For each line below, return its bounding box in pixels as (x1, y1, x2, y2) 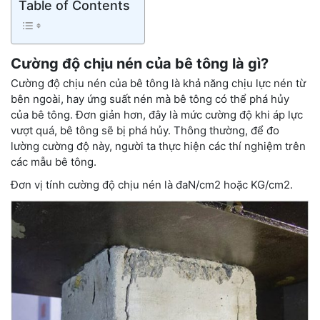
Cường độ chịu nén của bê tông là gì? (11, 54, 269, 72)
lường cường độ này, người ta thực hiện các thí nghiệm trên (11, 139, 306, 153)
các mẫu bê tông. (11, 154, 96, 169)
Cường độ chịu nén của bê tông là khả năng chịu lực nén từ (11, 76, 306, 90)
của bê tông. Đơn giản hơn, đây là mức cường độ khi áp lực (11, 107, 303, 121)
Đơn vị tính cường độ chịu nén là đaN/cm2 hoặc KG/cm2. (11, 177, 293, 191)
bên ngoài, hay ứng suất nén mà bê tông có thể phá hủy (11, 91, 289, 106)
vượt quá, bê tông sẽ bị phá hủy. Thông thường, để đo (11, 123, 279, 137)
